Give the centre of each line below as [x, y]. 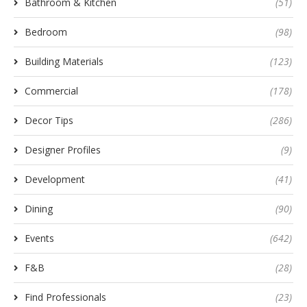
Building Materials [64, 61]
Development [55, 179]
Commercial [51, 90]
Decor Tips [49, 120]
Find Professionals [65, 297]
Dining [39, 208]
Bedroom [46, 32]
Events [39, 238]
